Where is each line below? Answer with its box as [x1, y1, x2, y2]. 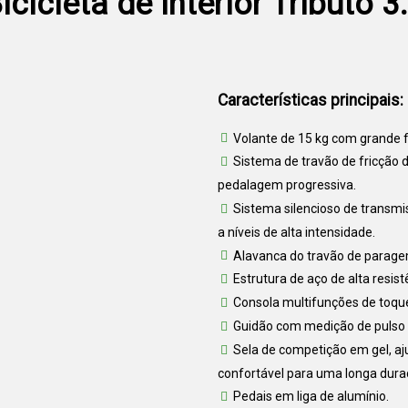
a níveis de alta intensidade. [218, 224, 375, 240]
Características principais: [218, 90, 403, 109]
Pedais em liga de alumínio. [233, 389, 389, 404]
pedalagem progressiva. [218, 177, 356, 192]
